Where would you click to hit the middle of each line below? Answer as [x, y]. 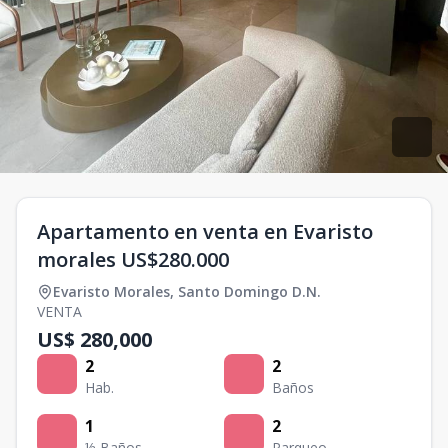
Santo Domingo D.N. [249, 291]
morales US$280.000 [133, 259]
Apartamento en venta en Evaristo [205, 231]
